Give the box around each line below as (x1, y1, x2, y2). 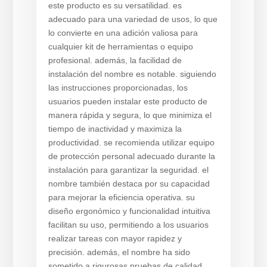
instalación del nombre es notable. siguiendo (48, 69, 216, 79)
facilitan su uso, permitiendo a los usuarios (48, 220, 209, 229)
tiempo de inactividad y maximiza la (48, 124, 182, 133)
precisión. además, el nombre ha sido (48, 247, 190, 257)
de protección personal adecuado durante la (48, 151, 215, 161)
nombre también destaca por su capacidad (48, 179, 210, 188)
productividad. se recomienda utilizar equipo (48, 138, 215, 147)
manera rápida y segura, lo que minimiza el (48, 110, 212, 120)
